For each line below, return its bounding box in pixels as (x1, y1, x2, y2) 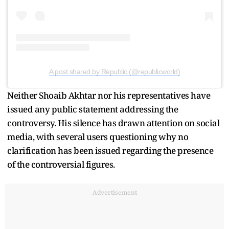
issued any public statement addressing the (7, 103, 178, 115)
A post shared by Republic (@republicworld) (49, 67, 180, 76)
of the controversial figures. (7, 158, 115, 170)
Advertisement (92, 188, 137, 197)
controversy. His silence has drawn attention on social (7, 117, 219, 129)
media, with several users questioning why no (7, 130, 188, 143)
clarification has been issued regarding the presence (7, 144, 213, 156)
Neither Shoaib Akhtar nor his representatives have (7, 89, 210, 101)
